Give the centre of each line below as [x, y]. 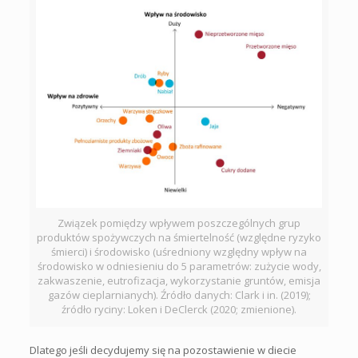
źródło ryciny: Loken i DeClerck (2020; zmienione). [179, 310]
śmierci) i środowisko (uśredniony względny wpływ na [179, 252]
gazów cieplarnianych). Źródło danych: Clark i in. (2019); [179, 295]
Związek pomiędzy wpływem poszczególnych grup [179, 223]
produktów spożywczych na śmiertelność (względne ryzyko [179, 238]
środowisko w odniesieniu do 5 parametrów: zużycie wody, [179, 267]
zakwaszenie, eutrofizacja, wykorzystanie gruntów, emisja [179, 281]
